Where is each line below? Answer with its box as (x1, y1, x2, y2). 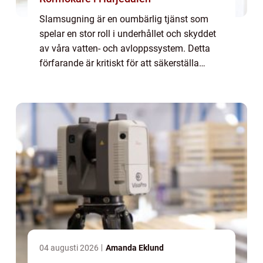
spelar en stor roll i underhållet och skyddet (39, 28, 216, 40)
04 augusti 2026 (39, 243, 100, 253)
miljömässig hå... (39, 72, 110, 84)
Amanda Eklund (106, 243, 164, 253)
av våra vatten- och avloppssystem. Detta (39, 43, 210, 55)
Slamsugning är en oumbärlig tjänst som (39, 14, 208, 25)
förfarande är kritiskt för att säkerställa (39, 58, 199, 69)
